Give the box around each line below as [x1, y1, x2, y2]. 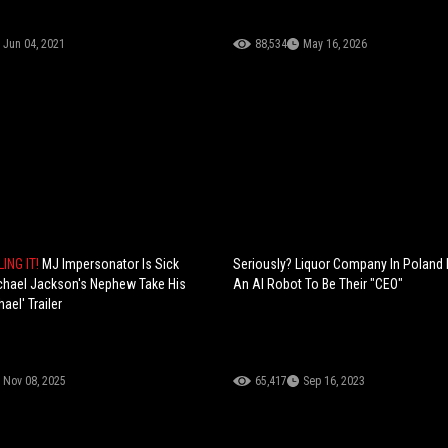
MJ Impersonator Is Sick [41, 255, 179, 272]
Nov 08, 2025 [2, 373, 66, 388]
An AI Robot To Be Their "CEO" [233, 275, 404, 292]
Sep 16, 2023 [303, 373, 366, 388]
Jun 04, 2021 [2, 36, 65, 51]
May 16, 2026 [303, 36, 368, 51]
